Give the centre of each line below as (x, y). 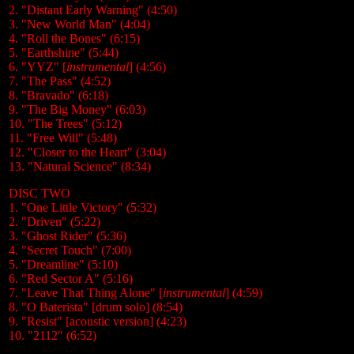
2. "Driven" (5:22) (55, 222)
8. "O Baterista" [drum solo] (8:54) (96, 307)
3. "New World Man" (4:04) (79, 24)
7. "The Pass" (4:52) (60, 81)
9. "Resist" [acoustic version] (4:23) (98, 321)
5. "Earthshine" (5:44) (64, 53)
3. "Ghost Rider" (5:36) (68, 236)
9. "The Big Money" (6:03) (77, 109)
